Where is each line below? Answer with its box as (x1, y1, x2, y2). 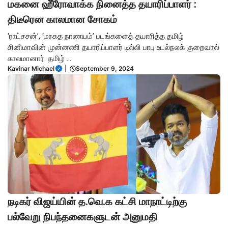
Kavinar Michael (8, 64, 54, 72)
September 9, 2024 (76, 64, 134, 72)
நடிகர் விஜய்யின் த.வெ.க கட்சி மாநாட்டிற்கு (8, 195, 187, 208)
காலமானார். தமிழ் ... (8, 53, 71, 63)
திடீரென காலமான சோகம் (8, 13, 117, 25)
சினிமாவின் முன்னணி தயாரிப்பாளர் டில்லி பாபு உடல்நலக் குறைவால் (8, 42, 219, 52)
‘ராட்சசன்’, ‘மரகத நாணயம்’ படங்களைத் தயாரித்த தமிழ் (8, 31, 184, 41)
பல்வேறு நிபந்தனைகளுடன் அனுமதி (8, 211, 160, 223)
